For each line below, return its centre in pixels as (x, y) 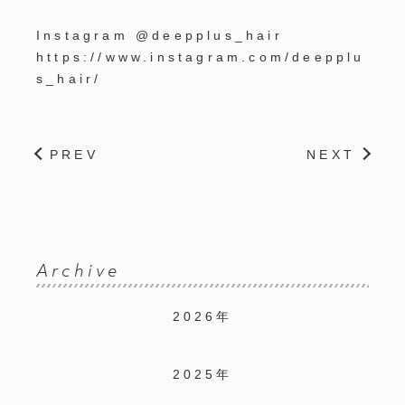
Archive (79, 270)
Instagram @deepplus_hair (160, 36)
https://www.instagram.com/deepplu (201, 57)
